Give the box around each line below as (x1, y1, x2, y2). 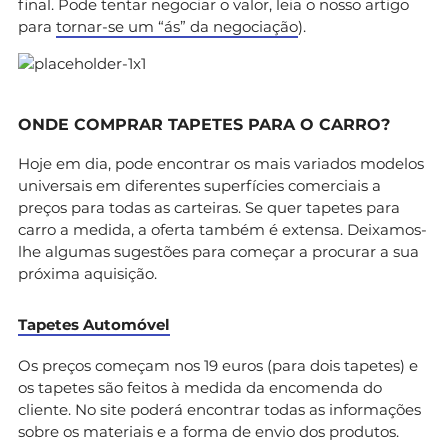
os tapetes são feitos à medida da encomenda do (18, 377, 382, 397)
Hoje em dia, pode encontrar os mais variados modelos (18, 153, 424, 173)
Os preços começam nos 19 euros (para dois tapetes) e (18, 355, 418, 375)
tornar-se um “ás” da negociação (56, 16, 298, 36)
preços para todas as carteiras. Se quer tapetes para (18, 197, 400, 217)
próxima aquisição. (18, 263, 157, 283)
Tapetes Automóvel (18, 314, 170, 334)
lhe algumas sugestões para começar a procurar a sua (18, 241, 419, 261)
